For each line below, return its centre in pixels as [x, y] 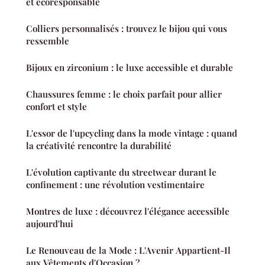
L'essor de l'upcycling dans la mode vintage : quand [132, 133]
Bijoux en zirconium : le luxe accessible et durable [130, 68]
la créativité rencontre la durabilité [99, 146]
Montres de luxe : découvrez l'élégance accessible [128, 211]
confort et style [56, 107]
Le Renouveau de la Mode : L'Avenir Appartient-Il [128, 251]
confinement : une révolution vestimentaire [115, 185]
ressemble [48, 41]
